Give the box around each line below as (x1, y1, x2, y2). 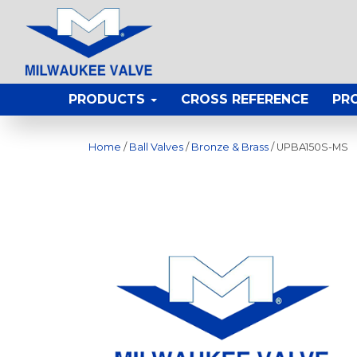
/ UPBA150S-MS (269, 141, 348, 154)
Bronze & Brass (191, 141, 269, 154)
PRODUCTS (69, 92, 149, 108)
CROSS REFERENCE (181, 92, 308, 108)
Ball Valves (129, 141, 183, 154)
